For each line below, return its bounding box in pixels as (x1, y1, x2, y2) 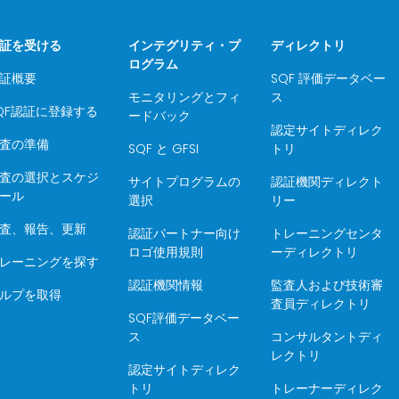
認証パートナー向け (128, 224, 241, 242)
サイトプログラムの (128, 173, 241, 191)
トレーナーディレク (270, 379, 383, 397)
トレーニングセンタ (270, 224, 383, 242)
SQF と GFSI (128, 140, 199, 158)
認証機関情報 (128, 276, 204, 294)
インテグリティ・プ (128, 37, 241, 54)
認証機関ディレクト (270, 173, 383, 191)
